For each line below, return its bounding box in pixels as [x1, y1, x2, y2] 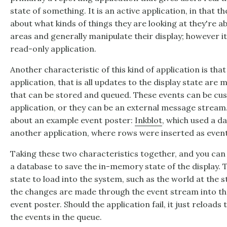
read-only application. [10, 44, 96, 54]
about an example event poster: [10, 115, 135, 126]
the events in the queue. [10, 212, 102, 222]
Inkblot [135, 115, 162, 126]
